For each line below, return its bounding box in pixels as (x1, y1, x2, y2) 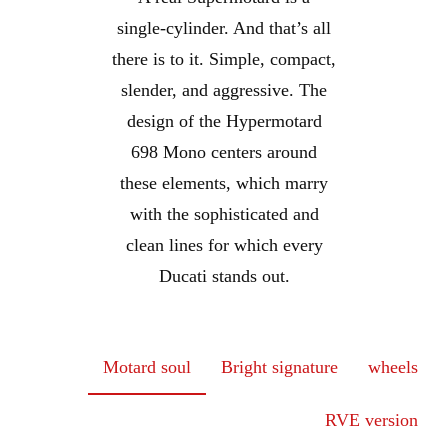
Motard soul (103, 357, 191, 377)
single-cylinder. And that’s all (117, 18, 331, 38)
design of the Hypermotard (126, 111, 322, 131)
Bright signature (221, 357, 338, 377)
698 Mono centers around (131, 142, 317, 162)
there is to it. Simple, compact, (112, 49, 336, 69)
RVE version (325, 410, 418, 430)
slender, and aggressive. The (121, 80, 327, 100)
